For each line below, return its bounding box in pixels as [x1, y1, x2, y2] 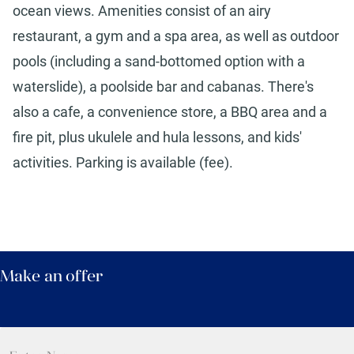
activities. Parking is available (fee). [13, 154, 233, 171]
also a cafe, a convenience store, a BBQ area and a [13, 104, 327, 121]
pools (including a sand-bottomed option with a [13, 53, 305, 70]
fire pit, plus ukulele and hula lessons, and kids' [13, 129, 302, 146]
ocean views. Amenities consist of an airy [13, 2, 271, 20]
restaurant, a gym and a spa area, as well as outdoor [13, 28, 339, 45]
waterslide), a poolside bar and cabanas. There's [13, 78, 314, 96]
